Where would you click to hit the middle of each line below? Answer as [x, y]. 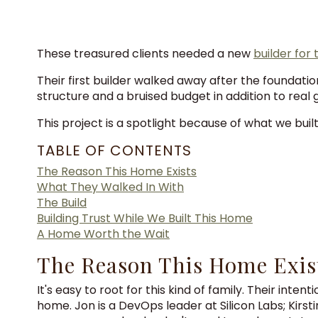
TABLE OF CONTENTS [114, 150]
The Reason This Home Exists [117, 171]
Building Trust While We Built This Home [145, 218]
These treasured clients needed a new [145, 54]
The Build [62, 203]
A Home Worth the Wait [103, 234]
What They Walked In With [110, 187]
